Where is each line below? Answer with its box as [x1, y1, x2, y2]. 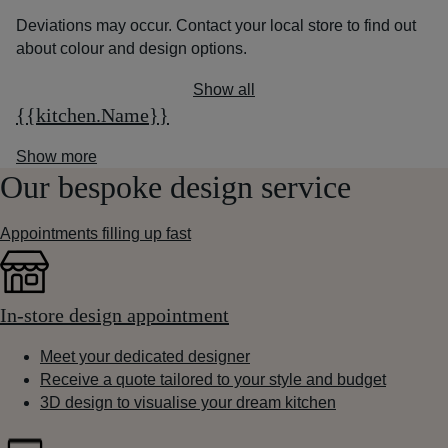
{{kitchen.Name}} [16, 104, 169, 126]
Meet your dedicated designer [40, 348, 250, 365]
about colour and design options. [16, 40, 247, 57]
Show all [193, 81, 255, 98]
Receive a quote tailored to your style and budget [40, 371, 386, 388]
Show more [16, 148, 97, 165]
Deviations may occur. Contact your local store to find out [16, 17, 416, 34]
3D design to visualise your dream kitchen [40, 394, 336, 411]
